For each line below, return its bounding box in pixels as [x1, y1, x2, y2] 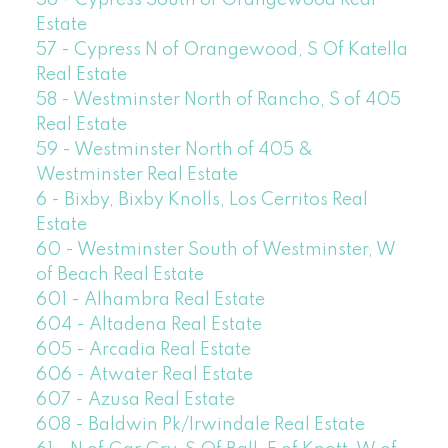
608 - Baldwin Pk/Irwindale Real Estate [35, 415, 365, 434]
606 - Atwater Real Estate [35, 365, 253, 384]
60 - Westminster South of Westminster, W [35, 240, 396, 259]
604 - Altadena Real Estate [35, 315, 262, 334]
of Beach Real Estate [35, 265, 204, 284]
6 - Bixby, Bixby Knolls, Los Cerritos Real [35, 190, 368, 209]
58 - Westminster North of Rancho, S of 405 [35, 90, 401, 109]
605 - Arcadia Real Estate [35, 340, 251, 359]
